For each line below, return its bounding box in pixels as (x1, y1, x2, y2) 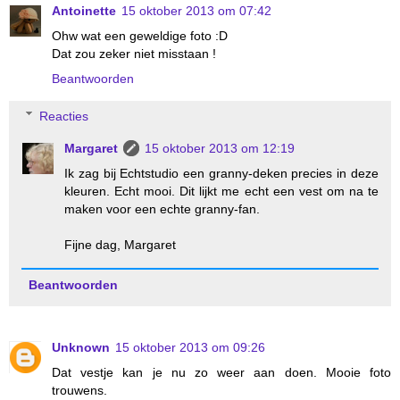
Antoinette (52, 4, 116, 19)
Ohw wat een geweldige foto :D (52, 29, 228, 44)
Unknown (52, 339, 110, 354)
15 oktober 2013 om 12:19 (145, 140, 296, 155)
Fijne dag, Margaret (64, 237, 177, 252)
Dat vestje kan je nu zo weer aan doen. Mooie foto (52, 364, 391, 379)
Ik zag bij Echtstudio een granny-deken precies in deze (64, 165, 379, 180)
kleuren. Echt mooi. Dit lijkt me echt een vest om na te (64, 183, 379, 198)
